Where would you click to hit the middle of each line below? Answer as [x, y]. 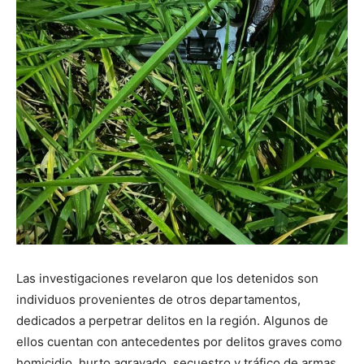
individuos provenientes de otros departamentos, [158, 299]
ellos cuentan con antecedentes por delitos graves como [179, 342]
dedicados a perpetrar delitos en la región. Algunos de [172, 321]
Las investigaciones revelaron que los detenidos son [167, 278]
